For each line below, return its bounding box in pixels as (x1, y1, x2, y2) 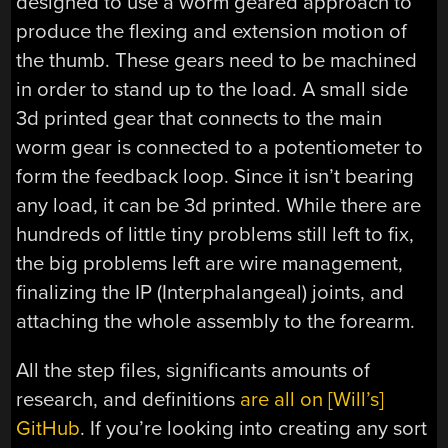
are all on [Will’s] (240, 387, 385, 413)
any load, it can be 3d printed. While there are (16, 193, 422, 219)
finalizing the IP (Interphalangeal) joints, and (16, 280, 405, 306)
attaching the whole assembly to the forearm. (16, 309, 416, 335)
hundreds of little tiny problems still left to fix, (16, 222, 415, 248)
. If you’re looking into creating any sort (80, 416, 428, 442)
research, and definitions (16, 387, 241, 413)
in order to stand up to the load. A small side (16, 77, 409, 103)
